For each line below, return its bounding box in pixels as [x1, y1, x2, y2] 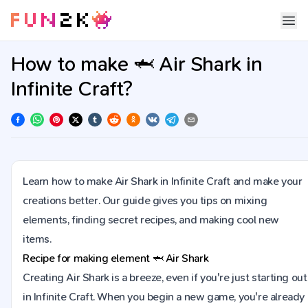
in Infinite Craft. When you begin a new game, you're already [23, 290, 305, 303]
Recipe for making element [23, 252, 153, 265]
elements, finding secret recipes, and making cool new [23, 213, 279, 226]
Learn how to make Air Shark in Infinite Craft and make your [23, 175, 302, 188]
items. [23, 232, 52, 245]
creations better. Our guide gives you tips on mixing [23, 194, 267, 207]
